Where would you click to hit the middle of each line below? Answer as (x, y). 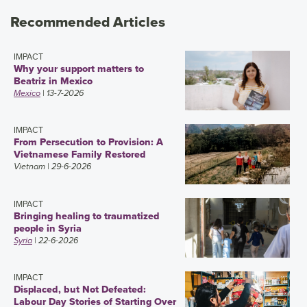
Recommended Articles (88, 21)
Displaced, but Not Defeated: (80, 290)
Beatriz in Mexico (53, 81)
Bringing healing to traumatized (87, 216)
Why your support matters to (79, 68)
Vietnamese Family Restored (80, 155)
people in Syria (48, 228)
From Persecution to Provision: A (88, 142)
